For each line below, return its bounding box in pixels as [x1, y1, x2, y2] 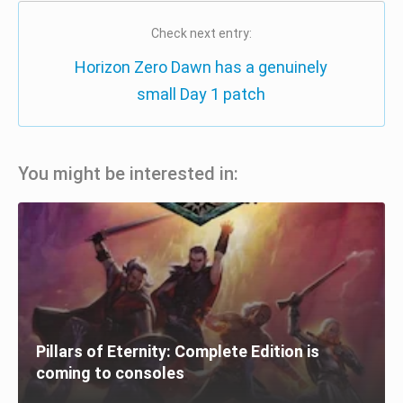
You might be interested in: [18, 162, 238, 184]
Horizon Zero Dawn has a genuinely [75, 57, 328, 76]
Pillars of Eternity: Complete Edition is [36, 341, 319, 361]
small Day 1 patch [137, 84, 266, 103]
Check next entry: [151, 25, 252, 40]
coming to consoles [36, 363, 184, 382]
